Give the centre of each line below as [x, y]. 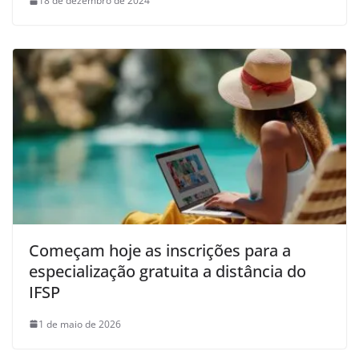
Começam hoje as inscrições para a [160, 250]
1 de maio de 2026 [80, 324]
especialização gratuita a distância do [167, 271]
